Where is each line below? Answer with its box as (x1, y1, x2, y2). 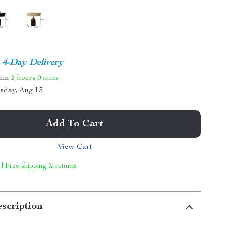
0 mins (37, 74, 59, 82)
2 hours (11, 74, 36, 82)
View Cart (57, 143, 92, 151)
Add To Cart (46, 119, 104, 129)
